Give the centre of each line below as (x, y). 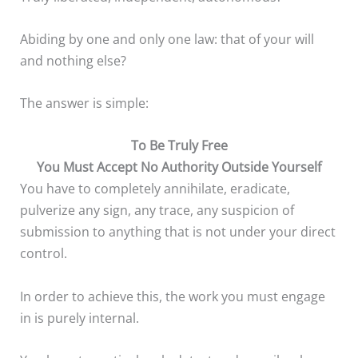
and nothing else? (74, 60)
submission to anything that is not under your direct (178, 232)
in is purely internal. (80, 317)
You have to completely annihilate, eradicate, (155, 189)
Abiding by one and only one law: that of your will (167, 38)
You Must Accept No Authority (127, 167)
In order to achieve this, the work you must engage (173, 296)
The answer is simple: (85, 103)
